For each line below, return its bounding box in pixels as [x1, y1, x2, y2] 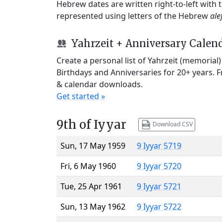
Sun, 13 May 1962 [60, 201, 125, 212]
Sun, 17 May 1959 [60, 140, 125, 151]
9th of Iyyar [56, 116, 126, 132]
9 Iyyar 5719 [137, 140, 181, 151]
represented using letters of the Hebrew [56, 10, 210, 21]
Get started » [56, 90, 105, 102]
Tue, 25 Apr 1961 [60, 180, 122, 192]
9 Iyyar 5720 [137, 160, 181, 171]
